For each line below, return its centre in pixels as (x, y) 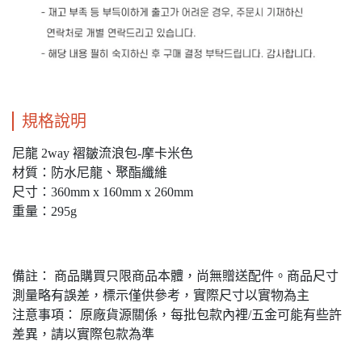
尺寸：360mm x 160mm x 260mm (103, 192)
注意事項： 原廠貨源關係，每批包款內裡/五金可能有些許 (177, 315)
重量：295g (44, 212)
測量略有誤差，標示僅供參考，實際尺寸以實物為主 (161, 296)
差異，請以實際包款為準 (83, 335)
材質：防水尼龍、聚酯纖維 (90, 173)
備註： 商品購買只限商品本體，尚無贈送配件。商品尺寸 (175, 276)
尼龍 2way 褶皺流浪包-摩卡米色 (103, 154)
